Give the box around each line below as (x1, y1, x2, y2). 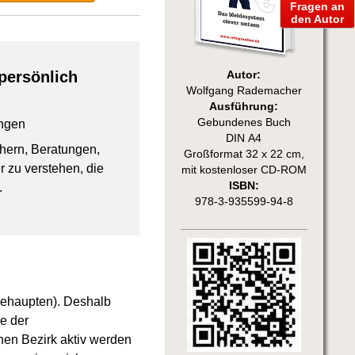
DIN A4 (226, 132, 262, 144)
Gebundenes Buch (197, 116, 291, 128)
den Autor (291, 12, 344, 25)
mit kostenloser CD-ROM (181, 163, 307, 176)
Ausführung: (209, 100, 279, 113)
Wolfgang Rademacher (185, 84, 302, 97)
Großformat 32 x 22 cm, (183, 147, 304, 160)
